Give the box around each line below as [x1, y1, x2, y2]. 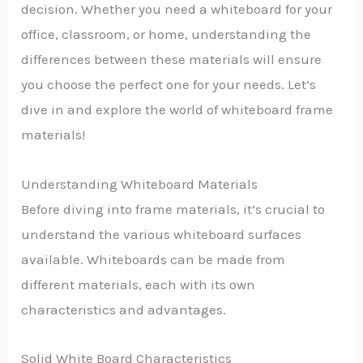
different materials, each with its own [21, 275, 256, 293]
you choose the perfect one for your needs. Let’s [21, 75, 317, 92]
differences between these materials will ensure [21, 50, 322, 67]
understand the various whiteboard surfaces [21, 225, 302, 242]
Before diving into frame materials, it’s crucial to [21, 200, 326, 217]
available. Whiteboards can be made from [21, 250, 286, 267]
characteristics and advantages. [21, 301, 227, 318]
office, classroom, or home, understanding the [21, 25, 312, 42]
